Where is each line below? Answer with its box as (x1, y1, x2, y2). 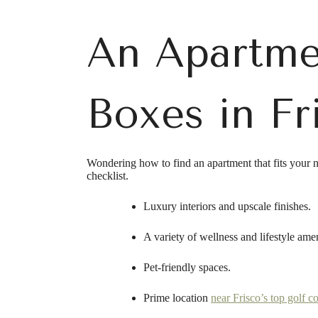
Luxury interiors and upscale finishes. (143, 199, 311, 212)
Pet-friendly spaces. (143, 261, 231, 273)
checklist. (87, 169, 128, 182)
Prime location (143, 291, 211, 304)
